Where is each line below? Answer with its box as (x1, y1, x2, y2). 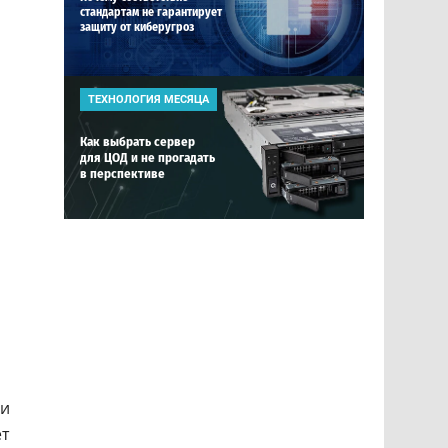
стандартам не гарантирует (80, 5, 222, 19)
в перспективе (80, 166, 165, 181)
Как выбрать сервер (80, 134, 195, 149)
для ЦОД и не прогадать (80, 150, 215, 165)
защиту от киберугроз (80, 20, 194, 34)
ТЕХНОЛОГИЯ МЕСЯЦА (88, 93, 209, 106)
